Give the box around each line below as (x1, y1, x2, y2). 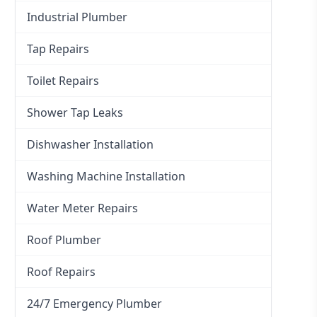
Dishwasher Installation (27, 137, 154, 153)
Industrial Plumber (27, 9, 128, 25)
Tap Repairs (27, 41, 90, 57)
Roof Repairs (27, 264, 96, 280)
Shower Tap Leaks (27, 105, 124, 121)
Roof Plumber (27, 232, 102, 248)
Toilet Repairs (27, 73, 100, 89)
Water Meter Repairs (27, 200, 139, 217)
